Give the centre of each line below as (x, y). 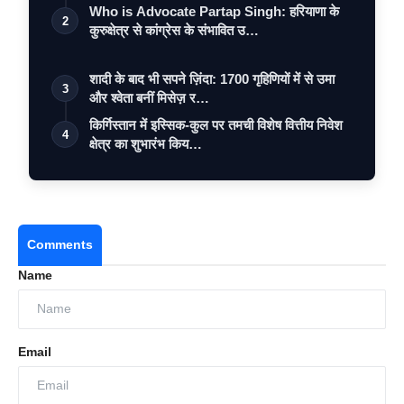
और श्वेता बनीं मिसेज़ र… (149, 97)
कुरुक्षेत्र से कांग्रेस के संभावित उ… (174, 30)
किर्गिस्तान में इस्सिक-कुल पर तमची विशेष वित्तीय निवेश (216, 124)
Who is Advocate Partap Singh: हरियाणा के (214, 11)
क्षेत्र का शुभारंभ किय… (146, 143)
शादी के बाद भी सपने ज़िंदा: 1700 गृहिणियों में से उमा (212, 78)
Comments (60, 244)
